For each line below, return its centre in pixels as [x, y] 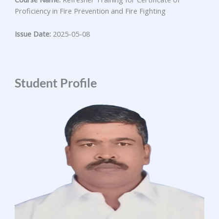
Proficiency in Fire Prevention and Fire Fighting [90, 11]
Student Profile [56, 83]
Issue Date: [33, 34]
